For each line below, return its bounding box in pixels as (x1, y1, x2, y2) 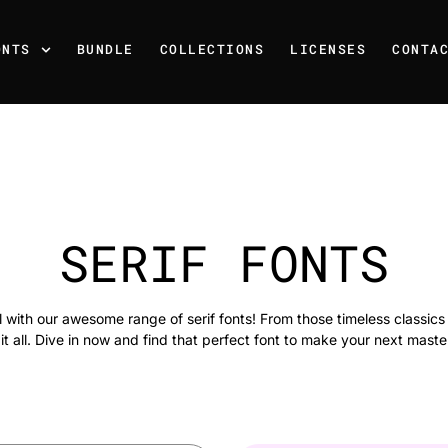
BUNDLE (76, 41, 134, 57)
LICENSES (290, 41, 367, 57)
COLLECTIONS (159, 41, 265, 57)
